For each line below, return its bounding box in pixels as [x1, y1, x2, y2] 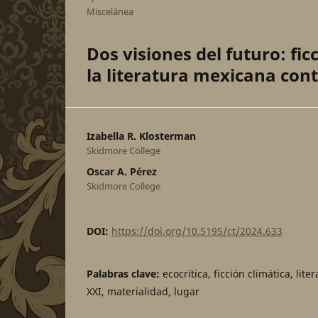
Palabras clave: [87, 267, 163, 281]
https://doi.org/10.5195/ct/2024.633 [111, 224, 283, 238]
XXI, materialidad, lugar [87, 285, 199, 299]
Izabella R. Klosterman [87, 128, 196, 143]
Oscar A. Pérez [87, 164, 157, 178]
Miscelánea [87, 4, 133, 18]
